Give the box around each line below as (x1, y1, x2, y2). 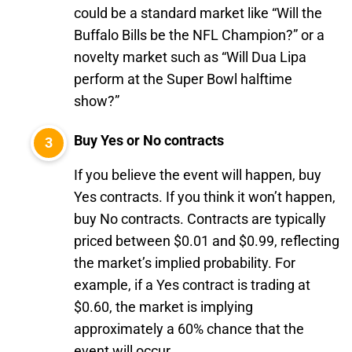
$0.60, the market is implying (74, 299, 253, 315)
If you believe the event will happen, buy (74, 167, 321, 183)
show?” (74, 93, 119, 109)
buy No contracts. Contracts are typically (74, 211, 326, 227)
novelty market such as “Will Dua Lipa (74, 49, 306, 65)
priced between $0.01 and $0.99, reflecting (74, 233, 339, 249)
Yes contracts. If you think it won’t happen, (74, 189, 335, 205)
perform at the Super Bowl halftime (74, 71, 292, 87)
